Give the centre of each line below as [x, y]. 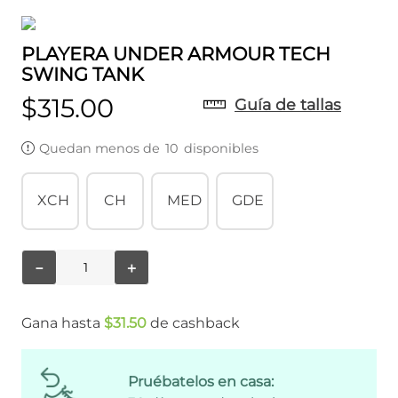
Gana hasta [61, 322]
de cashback [195, 322]
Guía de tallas [288, 105]
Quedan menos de [101, 148]
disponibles [219, 148]
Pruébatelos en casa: [201, 382]
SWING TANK [83, 75]
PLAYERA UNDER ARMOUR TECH [176, 54]
